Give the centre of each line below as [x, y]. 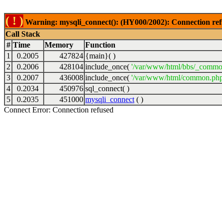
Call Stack [23, 34]
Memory [59, 45]
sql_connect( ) [107, 88]
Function [100, 45]
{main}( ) [100, 56]
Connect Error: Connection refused [59, 110]
